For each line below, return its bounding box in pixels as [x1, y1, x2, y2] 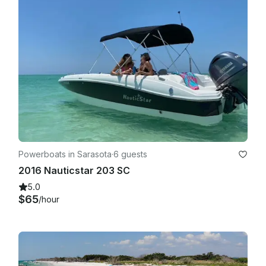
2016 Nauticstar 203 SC [18, 164, 130, 176]
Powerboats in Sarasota [18, 148, 112, 159]
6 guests [113, 148, 147, 159]
